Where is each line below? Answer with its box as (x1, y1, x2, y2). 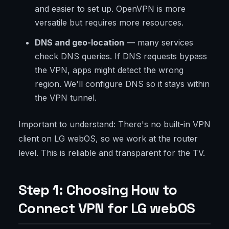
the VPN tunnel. (35, 93, 97, 103)
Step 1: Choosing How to (18, 180, 177, 199)
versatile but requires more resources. (35, 17, 184, 28)
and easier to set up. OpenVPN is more (35, 4, 186, 14)
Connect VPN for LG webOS (18, 199, 195, 218)
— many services (124, 37, 193, 48)
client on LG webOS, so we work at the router (18, 133, 198, 144)
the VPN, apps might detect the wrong (35, 65, 184, 76)
